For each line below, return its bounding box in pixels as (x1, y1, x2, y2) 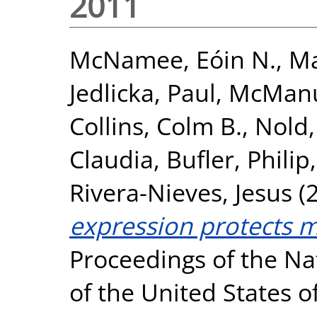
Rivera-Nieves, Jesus (69, 175, 292, 209)
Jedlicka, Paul (69, 75, 216, 109)
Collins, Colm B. (69, 108, 242, 142)
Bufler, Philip (166, 142, 310, 175)
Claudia (69, 142, 154, 175)
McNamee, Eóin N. (69, 42, 276, 76)
